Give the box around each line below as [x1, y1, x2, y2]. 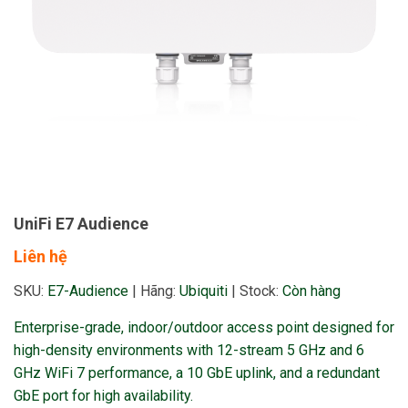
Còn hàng [282, 282, 341, 300]
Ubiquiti [179, 282, 228, 300]
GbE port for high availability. [14, 387, 193, 404]
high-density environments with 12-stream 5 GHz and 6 [14, 342, 364, 359]
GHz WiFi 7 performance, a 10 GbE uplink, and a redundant [14, 364, 380, 382]
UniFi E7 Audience [14, 214, 148, 233]
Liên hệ [14, 247, 67, 266]
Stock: [240, 282, 282, 300]
